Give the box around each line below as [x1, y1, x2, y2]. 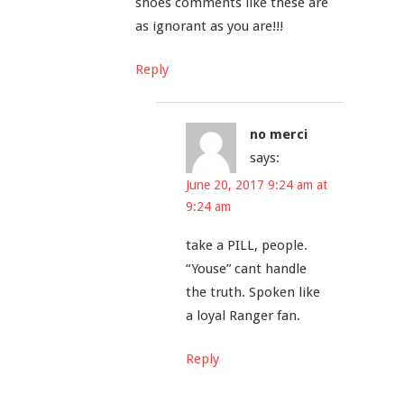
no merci [250, 126, 308, 143]
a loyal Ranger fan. [186, 307, 301, 324]
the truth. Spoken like [186, 283, 321, 300]
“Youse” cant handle [186, 260, 308, 277]
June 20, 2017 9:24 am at [186, 177, 328, 192]
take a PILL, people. [186, 236, 308, 253]
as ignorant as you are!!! [135, 17, 283, 34]
